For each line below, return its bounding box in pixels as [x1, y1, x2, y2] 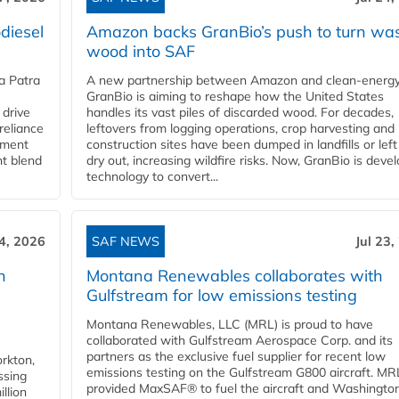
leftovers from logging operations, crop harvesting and [86, 120, 395, 137]
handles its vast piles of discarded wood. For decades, [86, 104, 394, 121]
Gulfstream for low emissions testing [86, 285, 357, 306]
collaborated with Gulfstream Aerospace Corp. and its [86, 332, 393, 349]
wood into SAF [86, 41, 195, 62]
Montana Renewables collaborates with [86, 265, 383, 287]
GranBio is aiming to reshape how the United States [86, 88, 384, 105]
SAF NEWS [92, 233, 159, 250]
